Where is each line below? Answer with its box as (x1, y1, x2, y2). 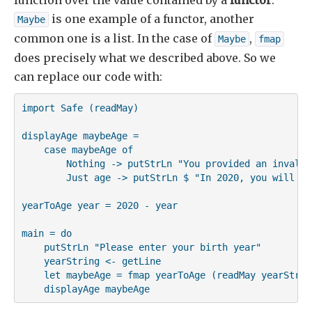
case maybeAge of (21, 143, 133, 155)
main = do (21, 227, 72, 239)
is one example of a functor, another (49, 12, 254, 26)
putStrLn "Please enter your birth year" (21, 241, 261, 253)
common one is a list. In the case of (14, 31, 214, 46)
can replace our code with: (14, 70, 162, 84)
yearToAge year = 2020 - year (21, 199, 178, 211)
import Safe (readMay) (21, 102, 139, 114)
